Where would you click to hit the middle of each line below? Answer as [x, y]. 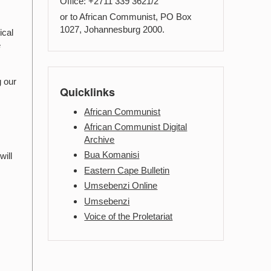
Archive [100, 139]
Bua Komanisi [112, 155]
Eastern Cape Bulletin [127, 170]
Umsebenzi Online [121, 186]
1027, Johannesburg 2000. [113, 30]
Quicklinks [88, 92]
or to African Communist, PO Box [126, 17]
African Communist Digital [136, 126]
